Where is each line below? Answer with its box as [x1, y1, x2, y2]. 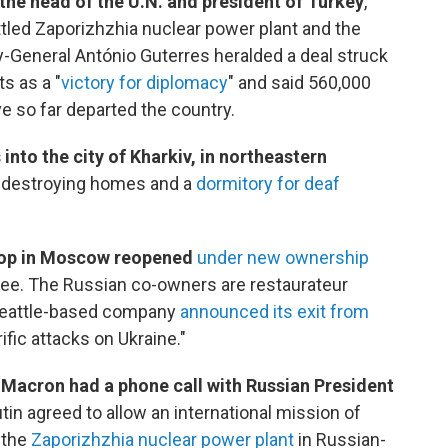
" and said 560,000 [228, 72, 371, 94]
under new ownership [197, 247, 369, 269]
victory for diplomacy [61, 72, 228, 94]
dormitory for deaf [196, 173, 340, 195]
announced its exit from [176, 301, 369, 323]
